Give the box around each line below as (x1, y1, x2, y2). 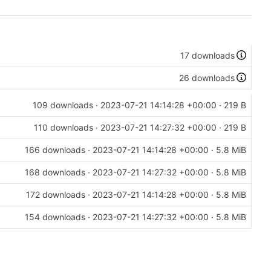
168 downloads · (25, 167, 93, 178)
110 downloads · (34, 122, 100, 133)
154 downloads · (25, 212, 93, 223)
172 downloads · (26, 189, 93, 200)
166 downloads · (25, 145, 93, 155)
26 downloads (178, 73, 235, 83)
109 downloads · (33, 100, 100, 111)
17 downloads (180, 50, 235, 61)
